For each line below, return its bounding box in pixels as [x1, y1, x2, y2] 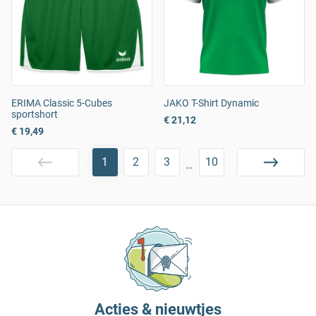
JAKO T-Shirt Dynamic [164, 97, 259, 109]
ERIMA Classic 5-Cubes [11, 97, 112, 109]
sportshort [11, 109, 58, 121]
